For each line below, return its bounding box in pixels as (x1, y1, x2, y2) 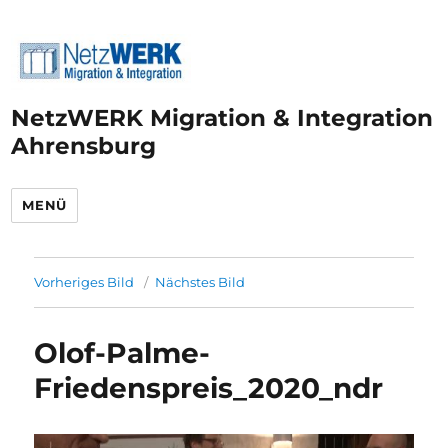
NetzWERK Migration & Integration (11, 103, 434, 132)
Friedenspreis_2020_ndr (34, 370, 384, 405)
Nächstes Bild (155, 273, 246, 290)
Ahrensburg (11, 131, 157, 160)
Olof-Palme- (34, 335, 211, 370)
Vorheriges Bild (34, 273, 135, 290)
